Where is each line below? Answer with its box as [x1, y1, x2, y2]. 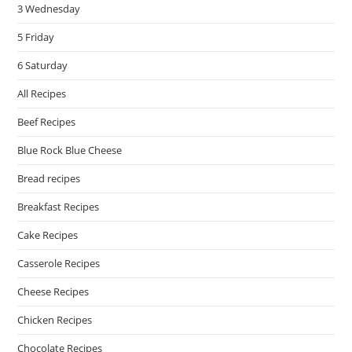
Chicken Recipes [17, 313, 93, 328]
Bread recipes [17, 171, 81, 186]
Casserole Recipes [17, 256, 101, 271]
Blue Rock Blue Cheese [17, 143, 123, 158]
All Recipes [17, 86, 67, 101]
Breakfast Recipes [17, 200, 100, 214]
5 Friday [17, 30, 55, 45]
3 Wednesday [17, 2, 81, 16]
